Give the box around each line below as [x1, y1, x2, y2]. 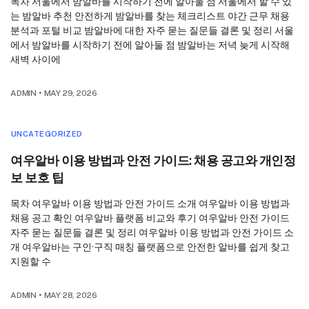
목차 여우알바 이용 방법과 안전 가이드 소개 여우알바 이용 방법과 [10, 198, 290, 210]
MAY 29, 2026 [43, 88, 97, 99]
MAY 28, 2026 [43, 290, 97, 301]
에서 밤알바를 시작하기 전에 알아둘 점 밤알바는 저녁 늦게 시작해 [10, 39, 290, 51]
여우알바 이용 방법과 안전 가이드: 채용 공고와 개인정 [10, 153, 296, 168]
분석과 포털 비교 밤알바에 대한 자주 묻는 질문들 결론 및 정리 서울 [10, 25, 294, 37]
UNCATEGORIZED [11, 130, 83, 139]
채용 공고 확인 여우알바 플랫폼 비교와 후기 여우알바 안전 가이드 [10, 212, 290, 224]
